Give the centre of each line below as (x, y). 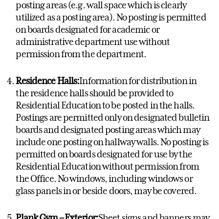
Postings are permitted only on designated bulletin (113, 117)
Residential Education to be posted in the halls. (105, 105)
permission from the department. (81, 54)
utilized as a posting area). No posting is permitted (111, 17)
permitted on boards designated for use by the (104, 154)
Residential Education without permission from (107, 166)
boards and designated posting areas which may (108, 129)
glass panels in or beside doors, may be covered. (106, 190)
